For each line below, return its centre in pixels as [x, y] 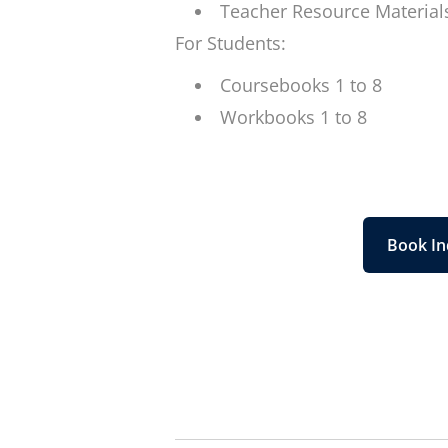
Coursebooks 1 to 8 [300, 85]
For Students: [230, 43]
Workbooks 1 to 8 [293, 117]
